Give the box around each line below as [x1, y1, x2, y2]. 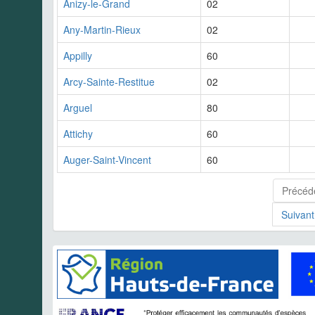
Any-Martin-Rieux [63, 22, 141, 37]
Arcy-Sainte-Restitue [63, 74, 155, 89]
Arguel [63, 100, 92, 115]
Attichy [63, 126, 93, 141]
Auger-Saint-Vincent [63, 152, 151, 167]
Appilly [63, 48, 92, 63]
